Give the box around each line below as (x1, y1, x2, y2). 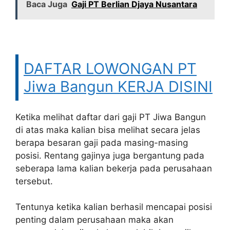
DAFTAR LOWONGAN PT (24, 59, 197, 78)
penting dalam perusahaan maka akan (15, 215, 174, 225)
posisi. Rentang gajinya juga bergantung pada (15, 150, 204, 161)
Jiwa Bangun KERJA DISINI (24, 77, 213, 95)
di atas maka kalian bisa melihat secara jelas (15, 124, 200, 135)
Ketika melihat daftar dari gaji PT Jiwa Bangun (15, 111, 206, 122)
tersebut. (15, 176, 53, 186)
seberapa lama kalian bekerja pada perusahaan (15, 163, 212, 174)
